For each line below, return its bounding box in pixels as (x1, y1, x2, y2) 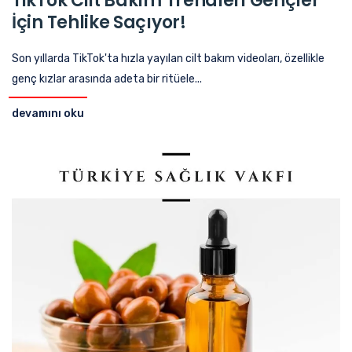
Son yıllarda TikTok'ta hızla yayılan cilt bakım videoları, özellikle (12, 51, 324, 65)
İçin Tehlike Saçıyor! (12, 9, 186, 35)
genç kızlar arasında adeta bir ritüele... (12, 71, 202, 86)
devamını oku (12, 106, 84, 120)
